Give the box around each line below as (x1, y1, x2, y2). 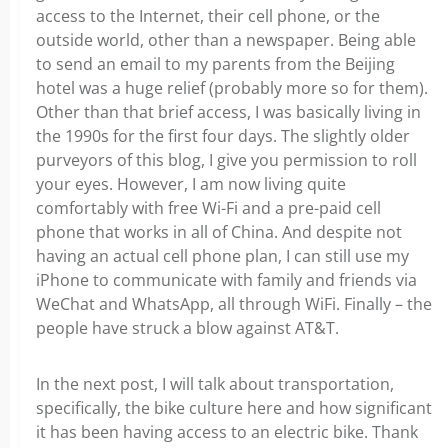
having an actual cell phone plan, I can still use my (36, 245, 409, 267)
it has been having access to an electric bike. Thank (36, 421, 418, 443)
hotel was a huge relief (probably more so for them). (36, 77, 428, 99)
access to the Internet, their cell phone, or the (36, 5, 380, 27)
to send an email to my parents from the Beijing (36, 53, 395, 75)
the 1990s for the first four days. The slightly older (36, 125, 410, 147)
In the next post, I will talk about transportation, (36, 373, 394, 395)
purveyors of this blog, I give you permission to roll (36, 149, 417, 171)
